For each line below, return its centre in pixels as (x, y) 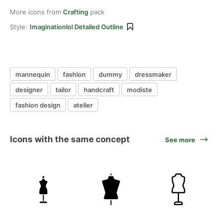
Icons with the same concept (70, 139)
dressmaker (153, 74)
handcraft (99, 89)
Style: (19, 27)
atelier (83, 105)
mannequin (33, 74)
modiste (139, 89)
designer (29, 89)
